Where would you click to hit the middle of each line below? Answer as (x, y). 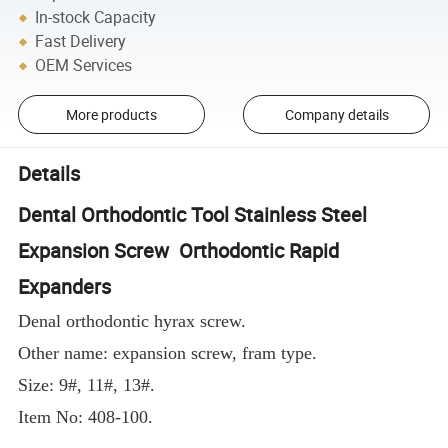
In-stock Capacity (96, 17)
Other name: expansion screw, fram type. (168, 353)
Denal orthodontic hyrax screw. (132, 321)
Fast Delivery (81, 41)
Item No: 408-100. (86, 417)
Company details (336, 115)
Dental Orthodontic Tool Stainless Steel (193, 215)
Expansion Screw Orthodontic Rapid (179, 251)
